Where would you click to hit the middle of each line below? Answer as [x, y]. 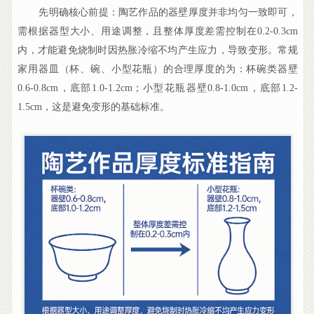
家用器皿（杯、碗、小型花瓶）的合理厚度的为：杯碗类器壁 [158, 69]
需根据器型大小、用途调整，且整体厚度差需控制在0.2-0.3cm [158, 32]
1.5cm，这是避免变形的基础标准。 [94, 107]
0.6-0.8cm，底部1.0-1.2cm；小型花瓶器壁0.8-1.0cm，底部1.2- [158, 88]
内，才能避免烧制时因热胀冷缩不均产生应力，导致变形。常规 [158, 50]
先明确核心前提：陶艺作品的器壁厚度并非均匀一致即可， [168, 13]
